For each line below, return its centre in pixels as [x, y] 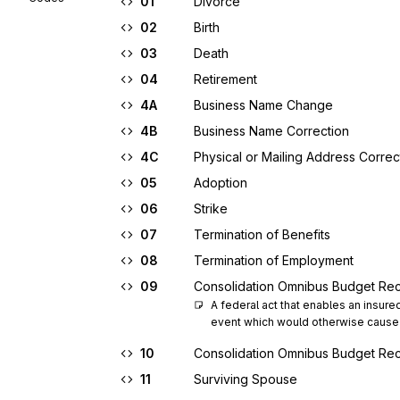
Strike [211, 208]
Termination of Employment [274, 260]
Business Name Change [263, 105]
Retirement [225, 79]
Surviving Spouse [246, 379]
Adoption [221, 183]
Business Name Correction [271, 131]
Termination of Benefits [262, 234]
